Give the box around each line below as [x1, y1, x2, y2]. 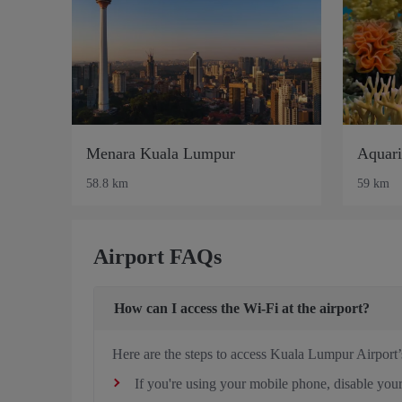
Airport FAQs [93, 244, 222, 268]
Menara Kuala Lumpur [86, 144, 235, 162]
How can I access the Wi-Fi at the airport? [114, 300, 370, 316]
